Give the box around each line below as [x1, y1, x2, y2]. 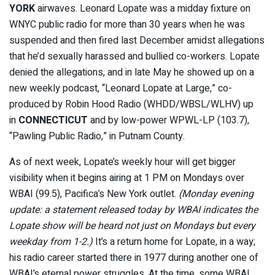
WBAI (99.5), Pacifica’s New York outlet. [9, 187, 179, 202]
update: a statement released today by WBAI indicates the [9, 203, 258, 218]
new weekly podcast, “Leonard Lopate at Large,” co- [9, 81, 232, 96]
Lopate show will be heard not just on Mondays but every [9, 219, 255, 234]
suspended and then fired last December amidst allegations [9, 33, 265, 48]
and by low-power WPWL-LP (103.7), [90, 113, 249, 128]
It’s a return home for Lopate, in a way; [95, 234, 255, 250]
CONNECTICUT [18, 113, 90, 128]
